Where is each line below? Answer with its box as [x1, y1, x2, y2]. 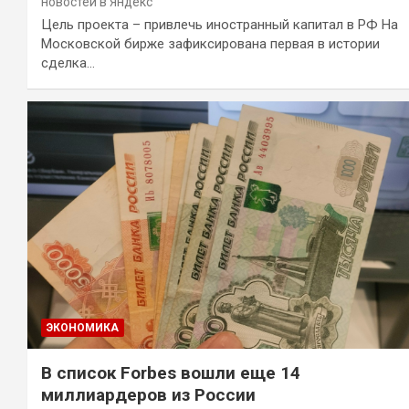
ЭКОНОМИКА [47, 321, 119, 335]
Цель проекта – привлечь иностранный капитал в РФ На [41, 16, 398, 33]
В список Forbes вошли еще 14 [41, 362, 300, 384]
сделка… [41, 54, 95, 71]
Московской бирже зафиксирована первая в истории [41, 35, 380, 52]
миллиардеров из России [41, 384, 256, 406]
